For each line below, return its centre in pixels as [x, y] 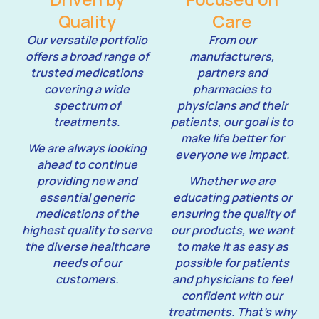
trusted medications [87, 72]
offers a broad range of [87, 56]
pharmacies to [232, 89]
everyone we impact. [232, 154]
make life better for [232, 138]
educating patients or [232, 198]
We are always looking [87, 148]
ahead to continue [87, 165]
